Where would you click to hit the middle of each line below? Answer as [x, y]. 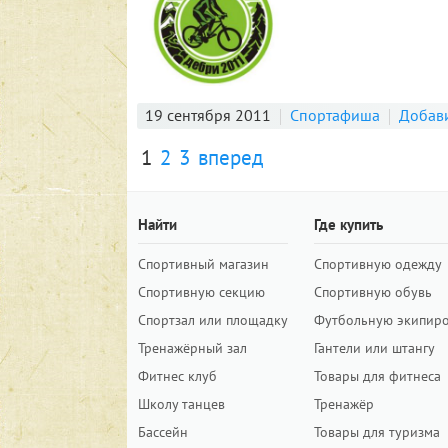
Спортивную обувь [373, 292]
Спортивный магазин [203, 264]
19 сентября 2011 [208, 115]
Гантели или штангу [374, 348]
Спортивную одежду [378, 264]
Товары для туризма [377, 432]
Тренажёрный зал [192, 348]
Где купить [348, 225]
